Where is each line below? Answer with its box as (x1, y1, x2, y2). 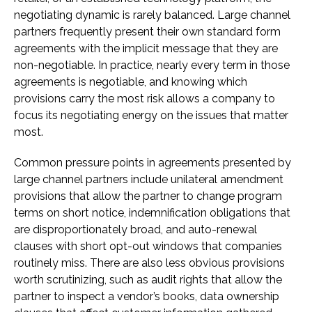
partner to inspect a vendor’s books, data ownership (14, 290, 279, 304)
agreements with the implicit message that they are (14, 42, 278, 56)
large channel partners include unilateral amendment (14, 173, 283, 187)
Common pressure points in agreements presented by (14, 156, 291, 170)
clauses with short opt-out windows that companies (14, 240, 282, 253)
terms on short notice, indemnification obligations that (14, 206, 290, 220)
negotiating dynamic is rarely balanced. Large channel (14, 8, 290, 22)
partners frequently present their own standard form (14, 25, 281, 39)
